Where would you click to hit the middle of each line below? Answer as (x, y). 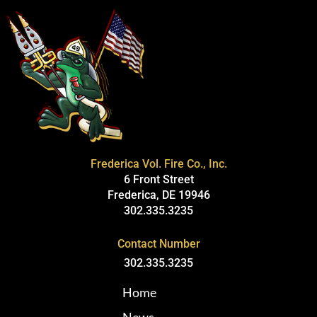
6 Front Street (158, 180)
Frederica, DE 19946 (158, 195)
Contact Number (158, 244)
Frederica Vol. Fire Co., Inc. (158, 164)
